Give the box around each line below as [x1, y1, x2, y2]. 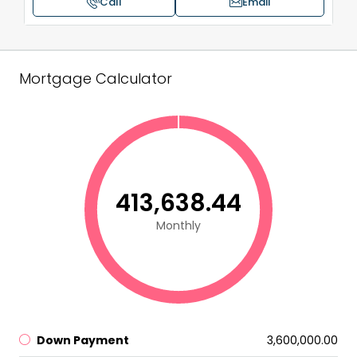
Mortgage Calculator [19, 69, 172, 89]
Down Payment [37, 332, 129, 349]
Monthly [156, 218, 201, 234]
